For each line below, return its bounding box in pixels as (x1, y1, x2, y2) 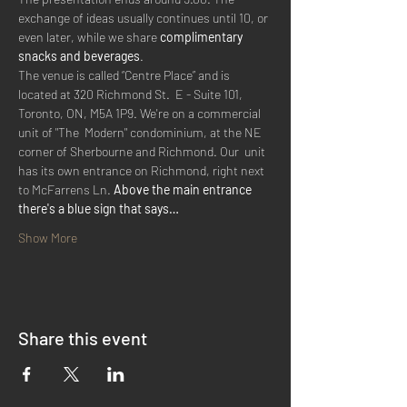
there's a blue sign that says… (18, 201, 179, 216)
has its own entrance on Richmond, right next (18, 163, 267, 178)
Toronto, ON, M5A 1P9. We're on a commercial (18, 105, 263, 121)
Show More (18, 230, 77, 245)
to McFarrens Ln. (18, 182, 114, 197)
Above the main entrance (114, 182, 254, 197)
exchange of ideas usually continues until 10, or (18, 10, 271, 25)
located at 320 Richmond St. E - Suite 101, (18, 86, 245, 102)
